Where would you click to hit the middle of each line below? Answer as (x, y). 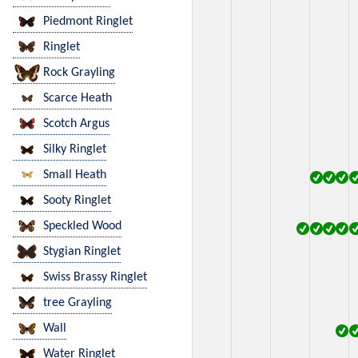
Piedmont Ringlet (88, 22)
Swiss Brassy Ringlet (95, 278)
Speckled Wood (82, 227)
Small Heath (75, 175)
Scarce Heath (78, 99)
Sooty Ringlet (77, 201)
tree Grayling (78, 303)
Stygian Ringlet (82, 252)
